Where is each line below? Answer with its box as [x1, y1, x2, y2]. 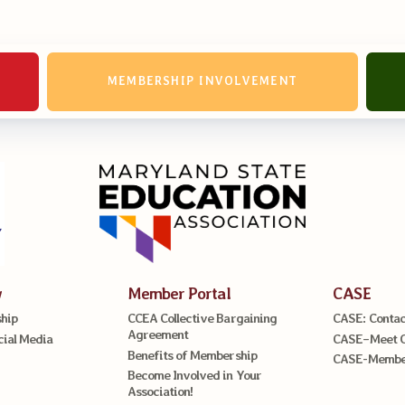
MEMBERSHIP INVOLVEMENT [107, 74, 298, 89]
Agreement [127, 326, 189, 343]
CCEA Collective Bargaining [127, 310, 277, 326]
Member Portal [127, 283, 231, 303]
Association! [127, 383, 193, 400]
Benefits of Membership [127, 346, 257, 363]
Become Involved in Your [127, 367, 261, 383]
